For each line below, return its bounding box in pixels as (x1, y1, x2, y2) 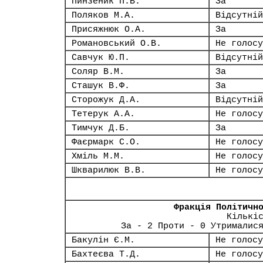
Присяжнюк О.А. (72, 25, 146, 34)
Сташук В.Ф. (72, 81, 130, 90)
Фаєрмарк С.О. (72, 137, 140, 147)
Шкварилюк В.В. (72, 166, 146, 175)
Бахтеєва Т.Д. (72, 249, 140, 259)
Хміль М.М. (72, 151, 124, 161)
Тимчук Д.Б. (72, 123, 130, 133)
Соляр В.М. (72, 67, 124, 76)
